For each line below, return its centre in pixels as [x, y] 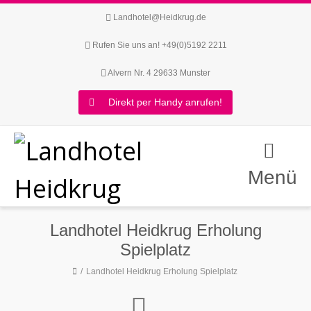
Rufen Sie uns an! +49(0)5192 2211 [159, 45]
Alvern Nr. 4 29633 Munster [158, 73]
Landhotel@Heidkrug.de [159, 17]
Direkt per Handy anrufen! [165, 102]
